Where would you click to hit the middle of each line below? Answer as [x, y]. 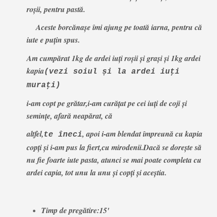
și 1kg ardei [181, 58]
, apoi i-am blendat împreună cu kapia [142, 134]
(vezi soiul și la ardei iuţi [112, 71]
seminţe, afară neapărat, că [69, 116]
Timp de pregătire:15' [75, 210]
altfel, [35, 134]
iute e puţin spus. [53, 40]
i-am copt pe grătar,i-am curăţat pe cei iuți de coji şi [107, 103]
